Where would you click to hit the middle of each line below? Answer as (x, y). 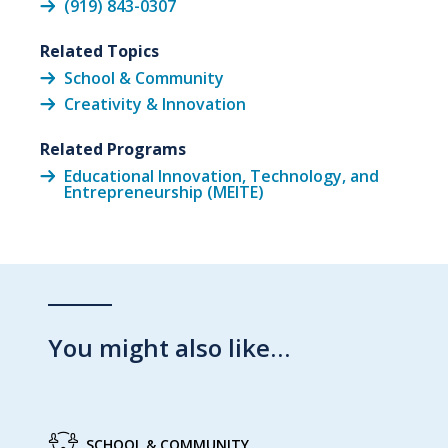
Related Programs (113, 149)
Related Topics (99, 51)
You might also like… (169, 348)
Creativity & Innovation (155, 104)
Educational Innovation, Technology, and (221, 176)
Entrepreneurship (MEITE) (164, 192)
